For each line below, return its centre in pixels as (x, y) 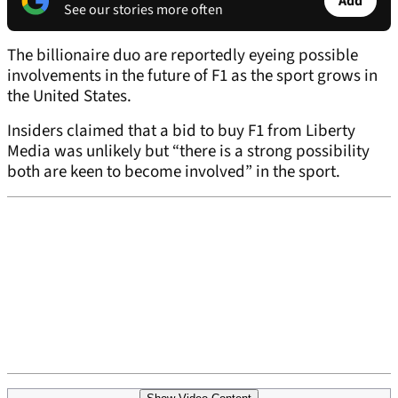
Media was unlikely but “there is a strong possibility (188, 152)
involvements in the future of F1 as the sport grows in (192, 76)
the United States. (69, 97)
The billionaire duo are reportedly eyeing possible (183, 56)
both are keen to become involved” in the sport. (174, 172)
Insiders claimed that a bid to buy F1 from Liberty (181, 131)
